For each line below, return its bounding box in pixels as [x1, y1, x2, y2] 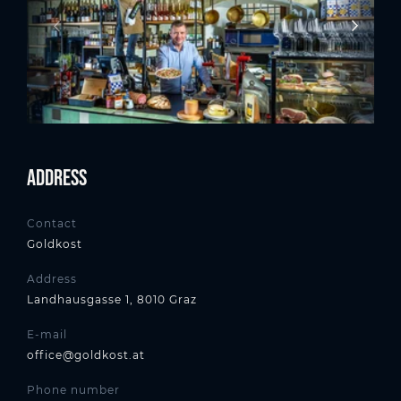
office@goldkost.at [27, 348, 145, 363]
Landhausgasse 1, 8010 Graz [27, 293, 197, 307]
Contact [27, 217, 77, 231]
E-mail [27, 328, 67, 342]
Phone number [27, 383, 120, 397]
